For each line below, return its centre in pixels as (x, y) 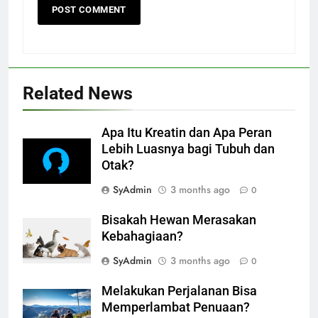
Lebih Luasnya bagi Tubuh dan (188, 149)
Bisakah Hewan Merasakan (179, 220)
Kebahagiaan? (142, 236)
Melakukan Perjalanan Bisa (179, 291)
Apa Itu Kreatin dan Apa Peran (187, 132)
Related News (78, 93)
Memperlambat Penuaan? (176, 307)
